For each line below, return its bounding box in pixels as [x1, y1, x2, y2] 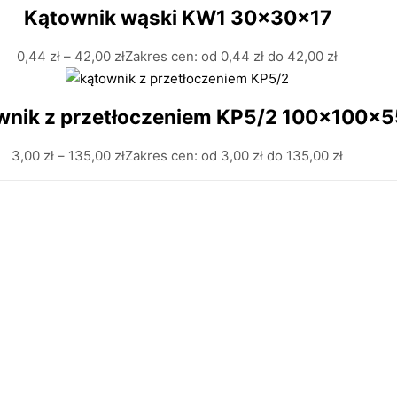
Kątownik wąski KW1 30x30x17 [23, 4, 331, 29]
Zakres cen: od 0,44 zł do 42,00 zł [125, 47, 338, 65]
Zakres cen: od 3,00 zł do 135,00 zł [125, 146, 343, 164]
